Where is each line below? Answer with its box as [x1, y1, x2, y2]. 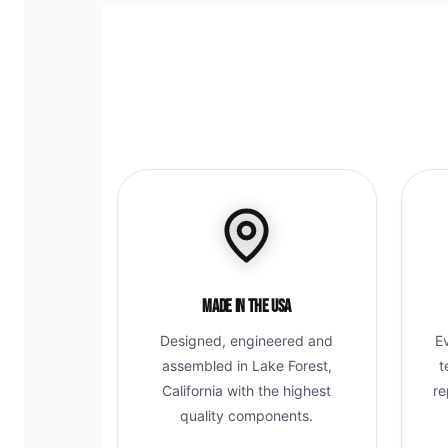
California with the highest [162, 381, 332, 399]
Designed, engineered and [160, 331, 334, 349]
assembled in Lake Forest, [161, 356, 332, 374]
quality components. [180, 406, 314, 424]
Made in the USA [202, 295, 292, 317]
